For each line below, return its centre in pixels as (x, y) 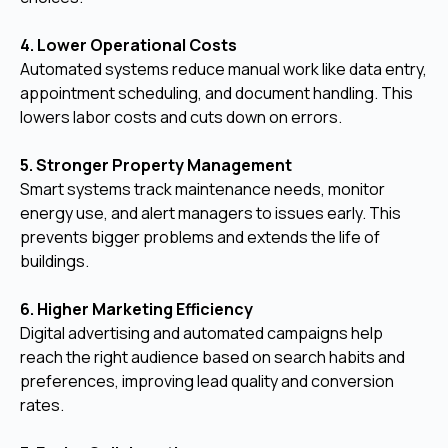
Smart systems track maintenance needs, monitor (202, 188)
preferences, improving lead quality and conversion (207, 380)
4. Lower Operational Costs (128, 44)
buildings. (54, 260)
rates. (42, 404)
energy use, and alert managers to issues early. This (210, 212)
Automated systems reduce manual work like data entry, (223, 68)
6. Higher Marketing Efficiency (136, 308)
